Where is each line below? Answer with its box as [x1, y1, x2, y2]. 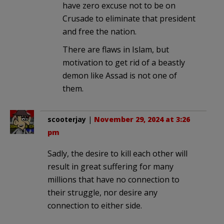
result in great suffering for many [47, 160, 173, 172]
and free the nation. [62, 25, 136, 37]
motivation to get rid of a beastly [62, 56, 185, 68]
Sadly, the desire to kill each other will [47, 147, 187, 159]
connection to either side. [47, 199, 142, 211]
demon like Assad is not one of [62, 69, 177, 81]
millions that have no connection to [47, 173, 179, 185]
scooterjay [47, 114, 86, 124]
